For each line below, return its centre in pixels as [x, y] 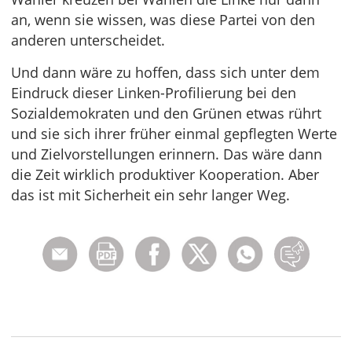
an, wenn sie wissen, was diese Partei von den [163, 20]
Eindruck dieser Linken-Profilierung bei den [154, 93]
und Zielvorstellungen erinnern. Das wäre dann [167, 154]
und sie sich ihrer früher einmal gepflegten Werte [174, 134]
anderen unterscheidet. [88, 40]
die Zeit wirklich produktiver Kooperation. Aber [165, 174]
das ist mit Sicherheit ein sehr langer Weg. [150, 195]
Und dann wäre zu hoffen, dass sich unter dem [165, 72]
